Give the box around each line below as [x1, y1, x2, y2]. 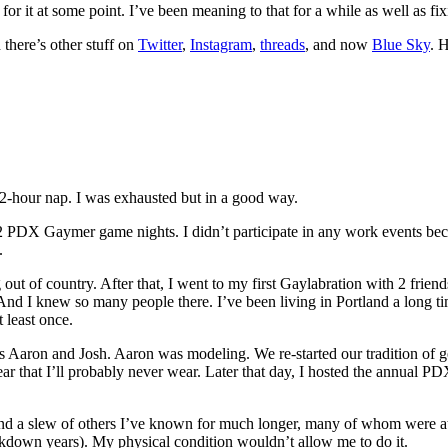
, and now [305, 35, 372, 53]
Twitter [138, 35, 182, 53]
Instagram [190, 35, 252, 53]
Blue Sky [372, 35, 430, 53]
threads [260, 35, 305, 53]
